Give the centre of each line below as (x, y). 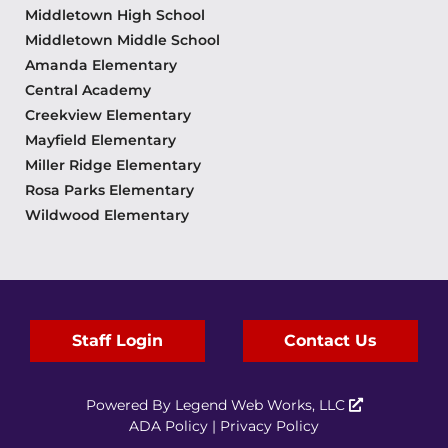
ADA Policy (168, 426)
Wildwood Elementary (107, 215)
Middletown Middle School (122, 40)
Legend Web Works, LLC (261, 405)
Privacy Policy (269, 426)
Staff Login (117, 341)
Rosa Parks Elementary (109, 190)
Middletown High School (115, 15)
